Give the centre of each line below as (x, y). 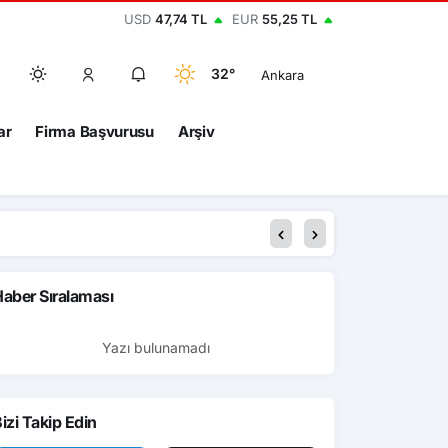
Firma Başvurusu (94, 131)
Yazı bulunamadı (156, 347)
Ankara (282, 74)
